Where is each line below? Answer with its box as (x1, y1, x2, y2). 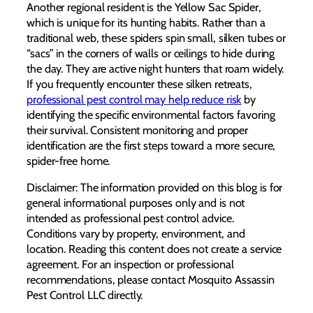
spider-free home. (27, 154, 110, 168)
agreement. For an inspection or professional (27, 257, 234, 272)
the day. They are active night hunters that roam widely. (27, 61, 284, 75)
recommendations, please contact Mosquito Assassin (27, 272, 275, 287)
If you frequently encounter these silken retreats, (27, 77, 252, 91)
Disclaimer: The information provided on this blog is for (27, 180, 283, 195)
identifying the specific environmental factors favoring (27, 108, 275, 122)
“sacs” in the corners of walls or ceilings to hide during (27, 46, 275, 60)
